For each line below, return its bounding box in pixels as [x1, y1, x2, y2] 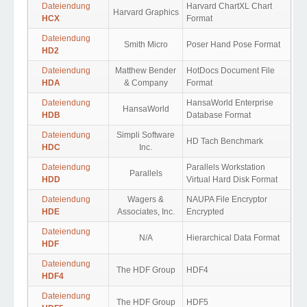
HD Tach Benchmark [186, 136, 263, 146]
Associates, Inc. [116, 207, 175, 217]
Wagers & [127, 195, 164, 204]
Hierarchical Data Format [186, 233, 280, 243]
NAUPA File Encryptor [186, 195, 267, 204]
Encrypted [186, 207, 224, 217]
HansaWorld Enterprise [186, 98, 273, 108]
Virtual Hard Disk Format [186, 175, 278, 184]
